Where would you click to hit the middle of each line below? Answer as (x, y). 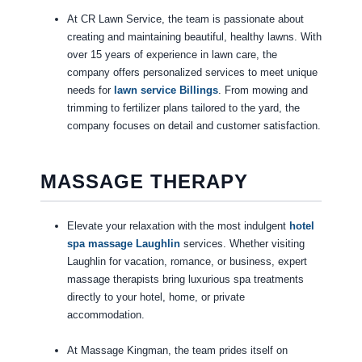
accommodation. (105, 315)
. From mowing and (263, 90)
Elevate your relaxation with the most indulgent (178, 226)
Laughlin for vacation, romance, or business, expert (187, 262)
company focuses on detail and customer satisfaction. (194, 126)
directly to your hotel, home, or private (156, 297)
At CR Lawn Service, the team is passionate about (185, 19)
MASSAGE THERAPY (144, 182)
